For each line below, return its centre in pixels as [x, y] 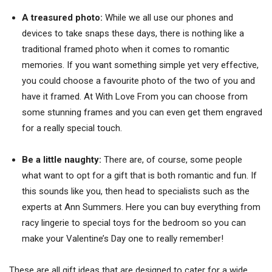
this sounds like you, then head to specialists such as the [136, 191]
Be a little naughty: [63, 159]
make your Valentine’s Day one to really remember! [123, 238]
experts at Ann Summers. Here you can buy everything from [141, 207]
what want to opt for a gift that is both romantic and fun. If [139, 175]
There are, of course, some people [173, 159]
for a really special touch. [72, 128]
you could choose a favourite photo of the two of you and [138, 80]
